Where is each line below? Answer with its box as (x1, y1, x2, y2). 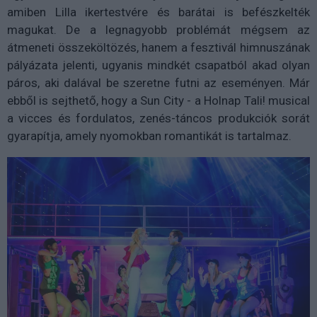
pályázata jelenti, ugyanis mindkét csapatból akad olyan (7, 58, 310, 72)
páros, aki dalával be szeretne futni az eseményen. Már (7, 76, 310, 90)
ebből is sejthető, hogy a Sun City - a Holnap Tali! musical (7, 93, 310, 108)
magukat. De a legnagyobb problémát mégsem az (7, 23, 310, 37)
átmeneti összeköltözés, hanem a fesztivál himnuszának (7, 40, 310, 54)
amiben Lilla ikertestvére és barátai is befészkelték (7, 5, 310, 19)
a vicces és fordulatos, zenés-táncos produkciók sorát (7, 111, 310, 125)
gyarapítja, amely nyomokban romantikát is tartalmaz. (7, 129, 294, 143)
